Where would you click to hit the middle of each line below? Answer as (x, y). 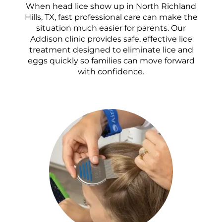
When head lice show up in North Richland (111, 6)
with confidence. (111, 71)
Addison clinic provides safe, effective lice (111, 39)
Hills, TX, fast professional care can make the (111, 17)
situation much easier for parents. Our (111, 28)
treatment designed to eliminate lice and (111, 50)
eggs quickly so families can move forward (111, 60)
